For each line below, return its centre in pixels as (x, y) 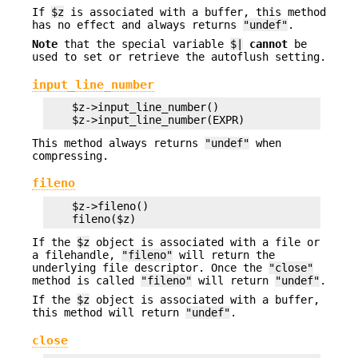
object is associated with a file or (205, 242)
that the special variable (144, 44)
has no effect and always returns (137, 24)
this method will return (109, 313)
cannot (268, 44)
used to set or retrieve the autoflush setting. (179, 57)
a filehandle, (77, 255)
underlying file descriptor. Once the (150, 267)
